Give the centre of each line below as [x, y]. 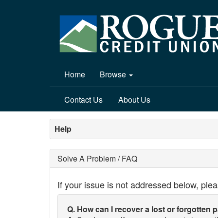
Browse [114, 74]
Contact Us [83, 100]
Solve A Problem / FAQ [97, 158]
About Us [134, 100]
